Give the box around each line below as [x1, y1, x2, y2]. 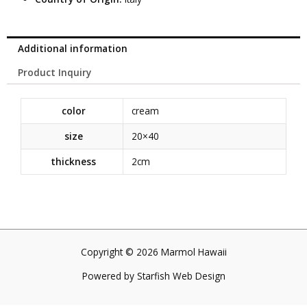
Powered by [82, 269, 137, 283]
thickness [51, 154, 97, 168]
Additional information [18, 41, 128, 55]
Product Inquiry [18, 65, 92, 79]
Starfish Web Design [136, 269, 225, 283]
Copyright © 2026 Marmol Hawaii [80, 245, 227, 259]
